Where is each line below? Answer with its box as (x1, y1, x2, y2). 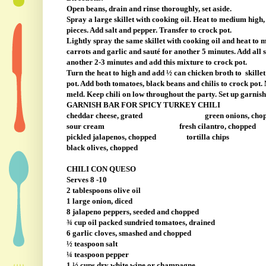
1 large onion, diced (66, 197, 132, 206)
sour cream (66, 122, 104, 131)
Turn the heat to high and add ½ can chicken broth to (66, 68, 242, 78)
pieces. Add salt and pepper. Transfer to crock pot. (66, 26, 232, 35)
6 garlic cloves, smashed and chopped (66, 229, 191, 238)
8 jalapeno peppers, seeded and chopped (66, 207, 199, 217)
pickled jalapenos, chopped (66, 132, 156, 142)
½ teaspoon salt (66, 239, 118, 249)
